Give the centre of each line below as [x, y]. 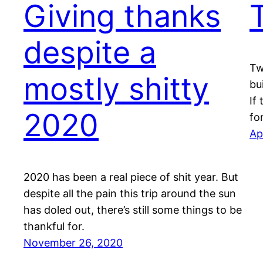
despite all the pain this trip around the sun [130, 194]
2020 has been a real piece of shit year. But [131, 177]
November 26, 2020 [73, 243]
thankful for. [54, 227]
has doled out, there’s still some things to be [133, 210]
